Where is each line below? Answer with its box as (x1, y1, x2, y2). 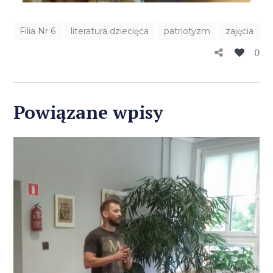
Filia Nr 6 (19, 25, 56, 37)
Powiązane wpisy (13, 99, 164, 124)
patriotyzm (164, 25, 211, 37)
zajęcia (225, 25, 254, 37)
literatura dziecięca (71, 25, 149, 37)
